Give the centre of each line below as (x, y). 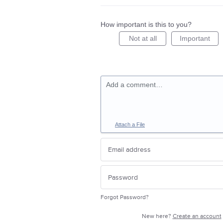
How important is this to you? (146, 24)
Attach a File (130, 124)
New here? (157, 216)
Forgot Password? (125, 197)
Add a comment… (134, 84)
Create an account (197, 216)
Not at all (143, 38)
